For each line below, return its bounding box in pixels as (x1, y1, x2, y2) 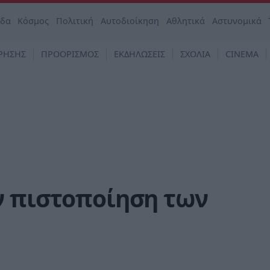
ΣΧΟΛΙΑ (180, 48, 210, 60)
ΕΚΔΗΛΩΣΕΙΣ (114, 48, 165, 60)
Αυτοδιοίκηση (101, 15, 160, 27)
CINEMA (225, 48, 259, 60)
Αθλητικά (166, 15, 205, 27)
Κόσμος (17, 15, 49, 27)
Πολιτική (56, 15, 94, 27)
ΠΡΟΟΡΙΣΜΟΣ (41, 48, 99, 60)
